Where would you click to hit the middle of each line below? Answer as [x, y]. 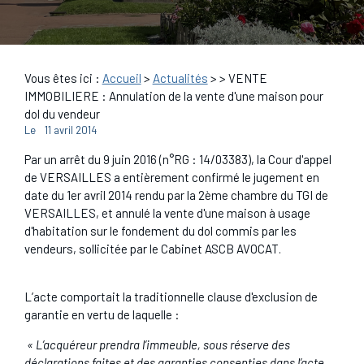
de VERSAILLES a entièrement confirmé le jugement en [171, 177]
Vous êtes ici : [62, 78]
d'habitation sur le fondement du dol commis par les [160, 231]
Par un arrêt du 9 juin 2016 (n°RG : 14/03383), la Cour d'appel [178, 159]
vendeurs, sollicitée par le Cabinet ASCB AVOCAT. [152, 249]
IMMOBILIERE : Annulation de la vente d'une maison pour [173, 95]
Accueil [121, 78]
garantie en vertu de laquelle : [102, 314]
